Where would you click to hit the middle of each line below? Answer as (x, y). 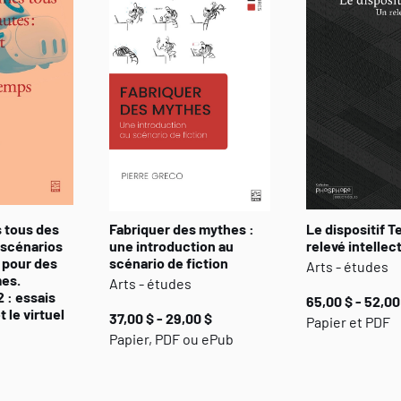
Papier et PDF (348, 322)
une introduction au (171, 246)
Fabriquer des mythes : (182, 229)
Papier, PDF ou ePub (171, 339)
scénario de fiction (169, 263)
